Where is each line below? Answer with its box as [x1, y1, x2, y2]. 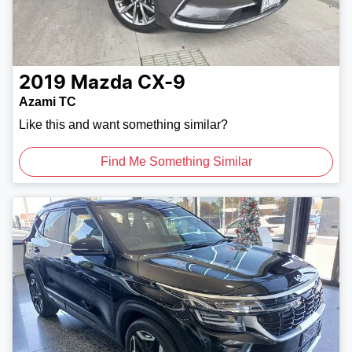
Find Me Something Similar [100, 155, 252, 169]
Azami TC [19, 95, 76, 109]
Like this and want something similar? [19, 118, 228, 132]
